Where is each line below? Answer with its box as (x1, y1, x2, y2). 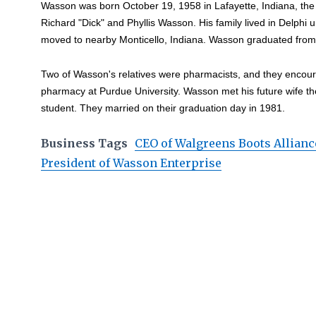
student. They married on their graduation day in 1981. (41, 102, 286, 114)
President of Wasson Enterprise (41, 156, 222, 170)
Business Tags (41, 136, 128, 150)
